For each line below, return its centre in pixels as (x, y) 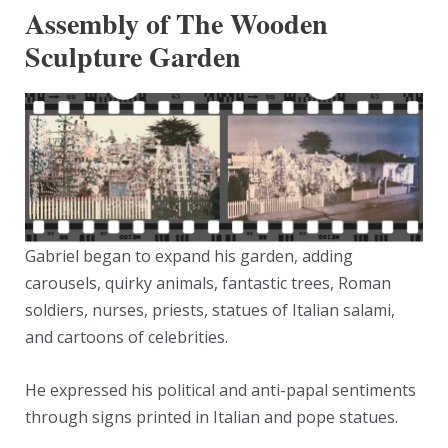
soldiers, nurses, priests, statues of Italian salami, (209, 310)
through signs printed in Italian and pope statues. (211, 416)
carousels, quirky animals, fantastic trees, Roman (207, 283)
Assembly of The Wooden (176, 23)
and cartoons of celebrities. (126, 337)
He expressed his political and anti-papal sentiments (220, 389)
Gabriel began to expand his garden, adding (188, 256)
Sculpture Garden (132, 56)
